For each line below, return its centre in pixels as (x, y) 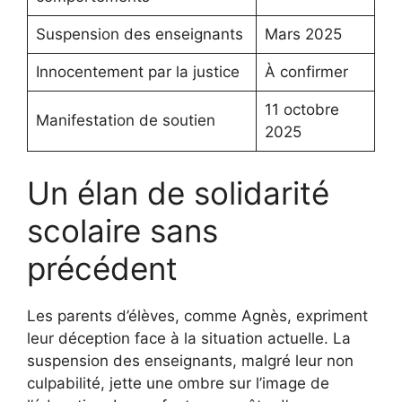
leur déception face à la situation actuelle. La (189, 339)
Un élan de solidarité (178, 193)
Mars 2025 (303, 34)
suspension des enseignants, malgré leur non (190, 361)
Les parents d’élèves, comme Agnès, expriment (197, 316)
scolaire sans (122, 231)
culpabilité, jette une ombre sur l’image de (178, 384)
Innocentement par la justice (137, 71)
